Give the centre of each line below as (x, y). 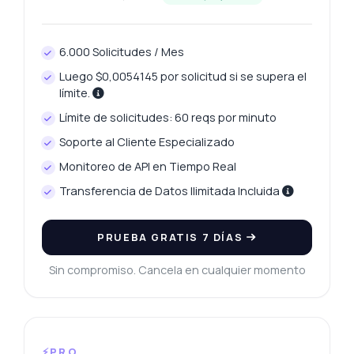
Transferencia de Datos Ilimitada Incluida (171, 191)
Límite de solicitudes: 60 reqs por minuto (168, 118)
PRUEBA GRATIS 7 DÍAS (172, 237)
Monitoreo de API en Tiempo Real (148, 167)
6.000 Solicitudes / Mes (122, 52)
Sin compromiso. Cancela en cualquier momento (177, 270)
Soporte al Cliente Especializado (147, 142)
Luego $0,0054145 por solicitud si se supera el (183, 77)
